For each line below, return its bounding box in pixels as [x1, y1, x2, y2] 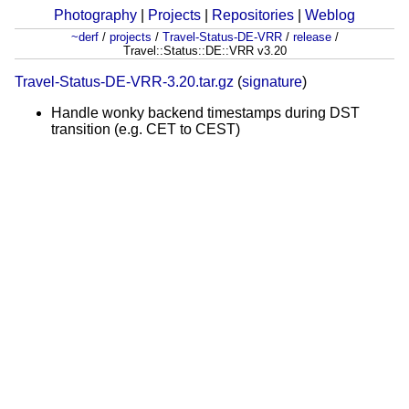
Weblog [305, 7, 355, 23]
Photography [54, 7, 137, 23]
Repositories [212, 7, 294, 23]
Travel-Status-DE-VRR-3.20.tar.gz [15, 74, 234, 90]
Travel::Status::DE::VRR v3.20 [122, 44, 287, 58]
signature [242, 74, 302, 90]
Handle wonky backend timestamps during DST [51, 105, 360, 121]
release [292, 30, 331, 45]
